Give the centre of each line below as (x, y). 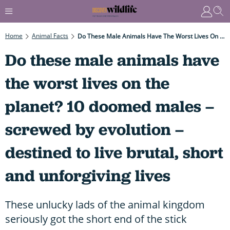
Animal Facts (50, 35)
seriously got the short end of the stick (96, 219)
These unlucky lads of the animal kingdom (105, 204)
